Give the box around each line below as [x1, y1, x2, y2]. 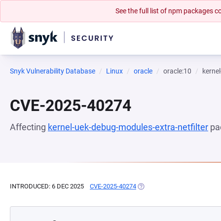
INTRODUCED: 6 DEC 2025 [10, 183, 84, 190]
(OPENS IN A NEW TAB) [136, 183, 204, 190]
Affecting [10, 122, 48, 132]
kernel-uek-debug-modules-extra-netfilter [48, 122, 208, 132]
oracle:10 [163, 67, 191, 75]
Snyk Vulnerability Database [10, 67, 95, 75]
